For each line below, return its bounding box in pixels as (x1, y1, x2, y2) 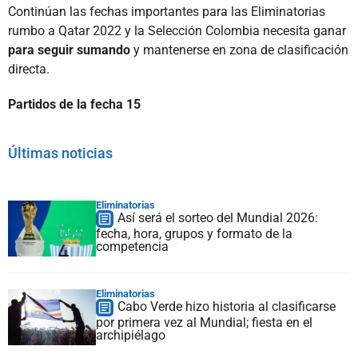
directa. (8, 61, 50, 77)
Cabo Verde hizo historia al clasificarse (117, 298, 336, 314)
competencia (96, 238, 169, 254)
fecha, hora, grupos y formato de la (96, 225, 292, 241)
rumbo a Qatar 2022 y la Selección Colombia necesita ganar (8, 22, 346, 38)
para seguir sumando (8, 42, 130, 58)
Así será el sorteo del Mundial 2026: (117, 209, 318, 225)
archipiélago (96, 327, 165, 343)
